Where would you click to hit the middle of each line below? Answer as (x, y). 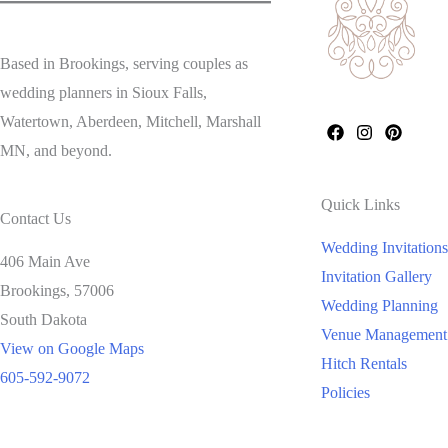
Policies (345, 392)
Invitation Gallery (376, 276)
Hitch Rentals (364, 363)
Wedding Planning (379, 305)
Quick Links (360, 204)
